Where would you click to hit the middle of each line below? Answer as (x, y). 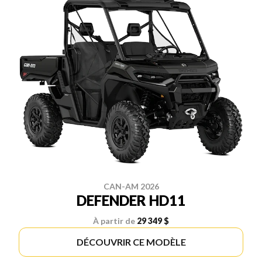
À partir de (114, 220)
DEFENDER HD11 (131, 200)
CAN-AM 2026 (131, 186)
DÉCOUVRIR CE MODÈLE (131, 242)
